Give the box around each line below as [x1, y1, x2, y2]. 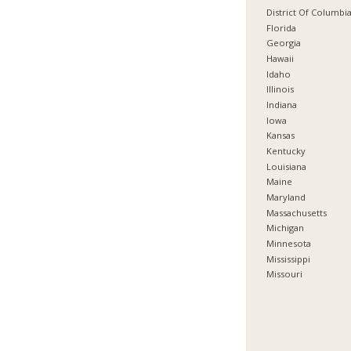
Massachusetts [266, 206, 327, 219]
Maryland [266, 190, 306, 203]
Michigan [266, 222, 305, 234]
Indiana [266, 98, 298, 110]
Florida [266, 21, 297, 34]
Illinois [266, 83, 295, 96]
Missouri [266, 268, 303, 280]
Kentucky [266, 144, 306, 157]
